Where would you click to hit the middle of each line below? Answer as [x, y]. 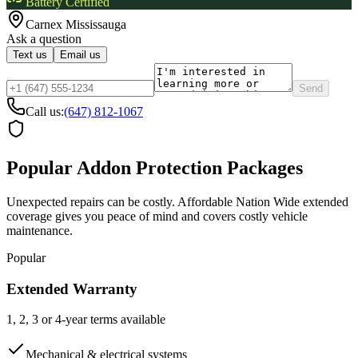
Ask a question [44, 39]
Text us [30, 55]
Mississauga [96, 25]
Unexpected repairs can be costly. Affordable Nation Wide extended [177, 201]
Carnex [46, 25]
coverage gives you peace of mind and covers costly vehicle [157, 216]
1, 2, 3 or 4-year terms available [86, 320]
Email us [80, 55]
